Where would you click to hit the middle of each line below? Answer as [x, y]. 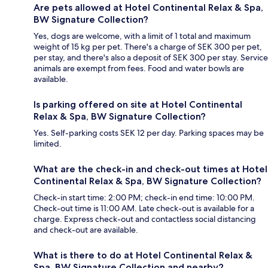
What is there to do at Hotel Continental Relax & [143, 255]
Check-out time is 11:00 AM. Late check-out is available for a [144, 208]
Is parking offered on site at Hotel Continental [138, 105]
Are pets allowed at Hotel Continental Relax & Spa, [148, 8]
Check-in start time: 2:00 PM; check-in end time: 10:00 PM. [144, 198]
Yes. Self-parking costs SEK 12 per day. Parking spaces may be [149, 133]
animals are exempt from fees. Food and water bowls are [139, 68]
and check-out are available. [86, 230]
